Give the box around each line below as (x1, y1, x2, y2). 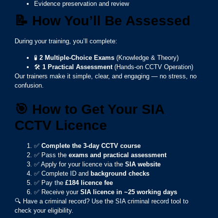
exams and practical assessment (69, 151, 166, 159)
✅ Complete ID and (34, 170, 91, 178)
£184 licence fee (65, 179, 113, 187)
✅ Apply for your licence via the (34, 161, 125, 168)
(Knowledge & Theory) (114, 54, 179, 61)
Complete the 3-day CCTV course (41, 142, 141, 150)
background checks (91, 170, 149, 178)
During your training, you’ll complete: (15, 37, 117, 45)
